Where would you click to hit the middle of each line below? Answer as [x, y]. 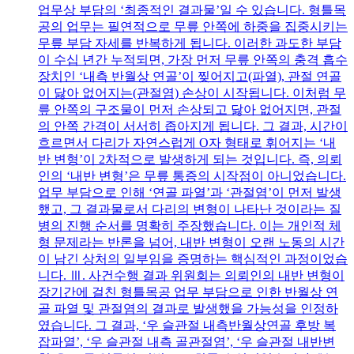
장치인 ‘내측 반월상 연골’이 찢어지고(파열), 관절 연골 [190, 76]
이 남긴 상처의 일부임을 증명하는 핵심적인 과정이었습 [193, 258]
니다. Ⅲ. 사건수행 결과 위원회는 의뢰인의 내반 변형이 [191, 275]
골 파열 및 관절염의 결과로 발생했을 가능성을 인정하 [188, 308]
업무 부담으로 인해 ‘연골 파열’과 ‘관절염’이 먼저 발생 [190, 192]
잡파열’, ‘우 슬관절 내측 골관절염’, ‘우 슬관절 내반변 [186, 341]
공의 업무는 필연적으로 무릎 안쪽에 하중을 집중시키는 [193, 26]
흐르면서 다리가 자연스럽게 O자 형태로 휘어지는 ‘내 [187, 142]
